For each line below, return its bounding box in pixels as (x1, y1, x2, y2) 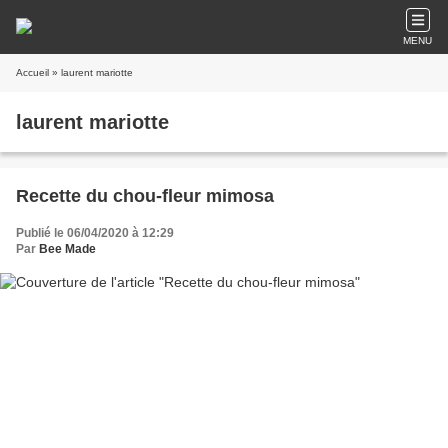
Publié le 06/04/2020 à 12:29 (16, 226, 174, 240)
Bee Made (39, 242, 96, 256)
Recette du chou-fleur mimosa (16, 186, 274, 206)
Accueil (16, 67, 49, 78)
